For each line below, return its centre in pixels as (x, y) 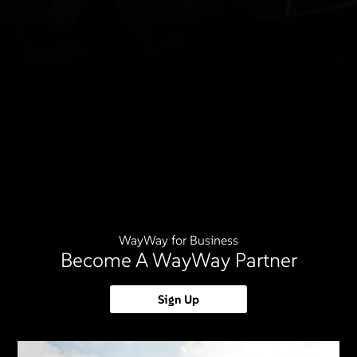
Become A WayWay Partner (178, 260)
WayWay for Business (178, 240)
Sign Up (178, 300)
